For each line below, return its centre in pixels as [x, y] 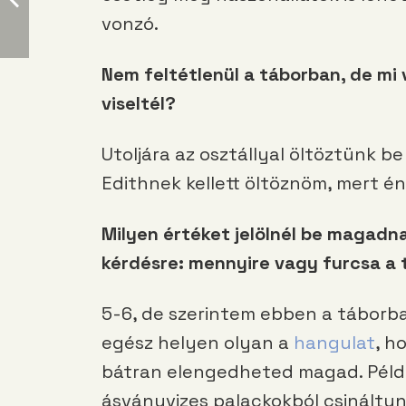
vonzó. [130, 24]
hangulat [334, 343]
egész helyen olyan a [198, 343]
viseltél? [139, 104]
